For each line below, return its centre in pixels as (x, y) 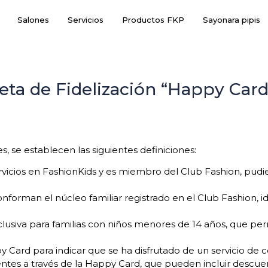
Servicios (85, 20)
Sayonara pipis (231, 20)
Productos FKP (153, 20)
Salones (33, 20)
